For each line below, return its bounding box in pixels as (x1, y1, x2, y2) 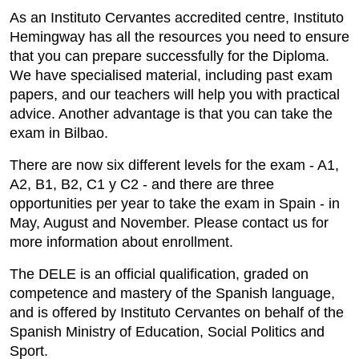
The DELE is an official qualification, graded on (10, 265, 309, 282)
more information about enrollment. (10, 233, 233, 250)
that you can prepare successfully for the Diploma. (10, 47, 329, 64)
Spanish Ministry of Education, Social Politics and (10, 323, 325, 340)
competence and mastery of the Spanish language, (10, 284, 335, 301)
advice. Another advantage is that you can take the (10, 105, 333, 122)
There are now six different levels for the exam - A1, (10, 156, 339, 173)
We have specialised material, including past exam (10, 67, 333, 83)
